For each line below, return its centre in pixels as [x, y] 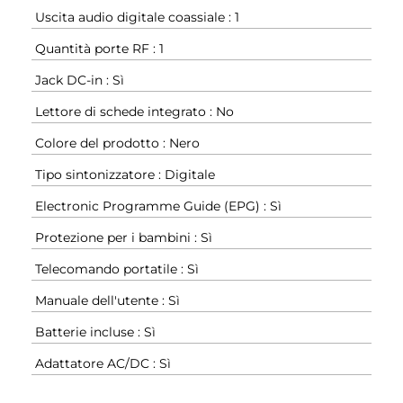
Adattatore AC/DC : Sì [103, 364]
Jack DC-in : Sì [80, 81]
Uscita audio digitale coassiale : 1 [137, 18]
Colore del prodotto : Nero [117, 143]
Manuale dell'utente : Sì [107, 301]
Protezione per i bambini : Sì [124, 238]
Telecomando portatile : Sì [117, 269]
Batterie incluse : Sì [95, 332]
